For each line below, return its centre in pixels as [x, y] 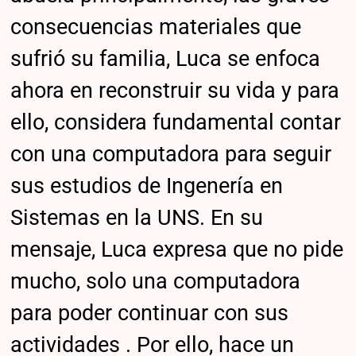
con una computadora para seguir [171, 155]
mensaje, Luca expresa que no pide [177, 250]
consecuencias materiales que [156, 27]
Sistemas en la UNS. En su [137, 218]
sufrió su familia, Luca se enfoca [166, 59]
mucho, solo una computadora [156, 282]
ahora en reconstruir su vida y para [175, 91]
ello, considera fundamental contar [176, 123]
